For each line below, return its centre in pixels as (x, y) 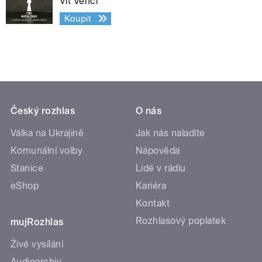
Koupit (78, 18)
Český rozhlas (43, 111)
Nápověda (158, 151)
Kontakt (153, 204)
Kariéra (151, 186)
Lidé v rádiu (161, 168)
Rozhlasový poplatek (181, 221)
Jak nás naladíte (170, 133)
